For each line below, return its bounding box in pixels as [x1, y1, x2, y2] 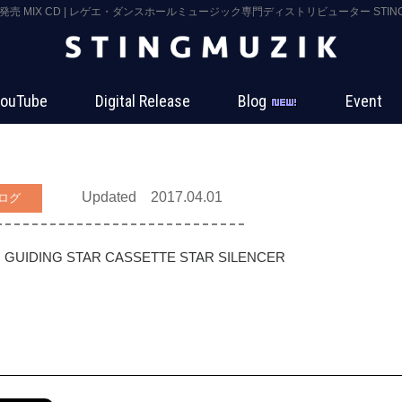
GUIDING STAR [4, 249, 101, 266]
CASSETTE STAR [104, 249, 214, 266]
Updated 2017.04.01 [82, 189, 223, 205]
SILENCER [217, 249, 285, 266]
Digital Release [95, 92, 191, 111]
